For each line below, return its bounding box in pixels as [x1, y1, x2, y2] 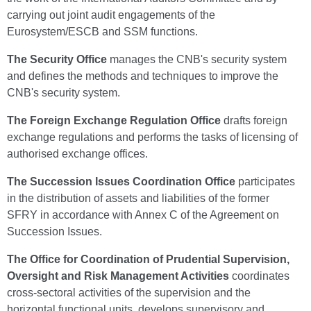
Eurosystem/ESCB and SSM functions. [7, 26, 198, 37]
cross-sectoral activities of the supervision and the [7, 287, 251, 299]
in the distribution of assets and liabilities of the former [7, 192, 269, 204]
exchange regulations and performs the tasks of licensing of [7, 131, 298, 143]
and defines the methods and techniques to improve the [7, 70, 278, 82]
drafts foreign [221, 115, 287, 126]
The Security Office [7, 53, 107, 65]
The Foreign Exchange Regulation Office [7, 115, 221, 126]
